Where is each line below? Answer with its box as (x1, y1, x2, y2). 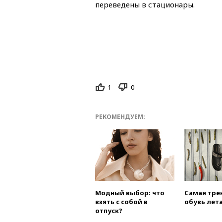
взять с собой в (95, 197, 148, 207)
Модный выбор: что (95, 188, 165, 198)
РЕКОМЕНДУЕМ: (95, 112, 145, 121)
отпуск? (95, 206, 122, 216)
